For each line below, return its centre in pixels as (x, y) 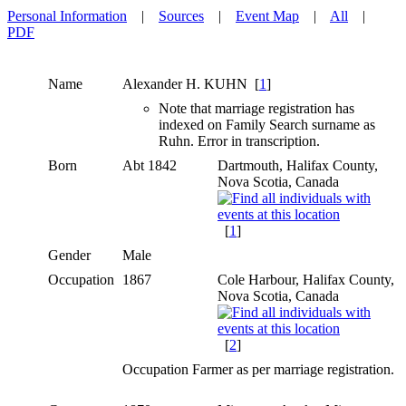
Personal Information (67, 15)
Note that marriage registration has (256, 108)
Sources (181, 15)
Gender (69, 255)
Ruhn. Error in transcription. (239, 140)
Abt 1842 (151, 165)
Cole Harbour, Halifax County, (306, 279)
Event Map (267, 15)
